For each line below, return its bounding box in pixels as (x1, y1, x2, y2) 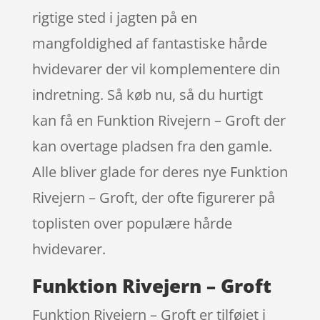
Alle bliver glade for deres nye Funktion (31, 161, 288, 181)
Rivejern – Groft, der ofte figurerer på (31, 187, 275, 207)
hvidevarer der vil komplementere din (31, 59, 280, 79)
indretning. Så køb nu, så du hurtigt (31, 84, 263, 104)
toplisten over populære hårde (31, 213, 232, 233)
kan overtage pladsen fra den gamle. (31, 136, 272, 156)
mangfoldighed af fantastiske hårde (31, 33, 267, 53)
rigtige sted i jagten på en (31, 7, 197, 27)
